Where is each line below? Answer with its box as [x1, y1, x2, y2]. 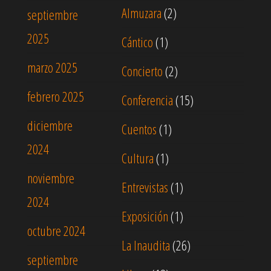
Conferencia [122, 91, 173, 109]
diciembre [27, 116, 73, 134]
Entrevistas [122, 178, 168, 196]
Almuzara [122, 4, 162, 22]
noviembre [27, 169, 74, 187]
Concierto [122, 62, 163, 80]
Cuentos [122, 120, 157, 138]
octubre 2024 [27, 221, 85, 240]
